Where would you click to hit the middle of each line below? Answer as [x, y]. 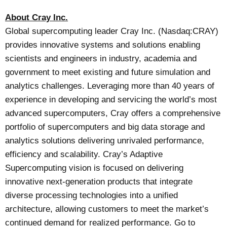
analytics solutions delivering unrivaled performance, [105, 141]
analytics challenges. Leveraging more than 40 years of [110, 86]
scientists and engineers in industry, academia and [101, 59]
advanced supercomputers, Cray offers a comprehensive [113, 113]
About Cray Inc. [37, 18]
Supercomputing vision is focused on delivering [94, 168]
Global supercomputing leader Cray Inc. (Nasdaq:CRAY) [112, 31]
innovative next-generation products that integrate [99, 182]
